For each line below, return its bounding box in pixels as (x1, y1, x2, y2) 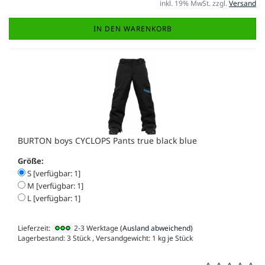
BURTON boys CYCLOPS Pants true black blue (18, 134, 197, 146)
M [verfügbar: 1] (25, 180, 83, 191)
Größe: (18, 155, 44, 166)
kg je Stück (156, 233, 193, 244)
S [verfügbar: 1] (25, 167, 80, 179)
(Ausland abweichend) (120, 222, 193, 233)
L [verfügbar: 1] (25, 192, 80, 203)
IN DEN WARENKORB (93, 23, 172, 34)
